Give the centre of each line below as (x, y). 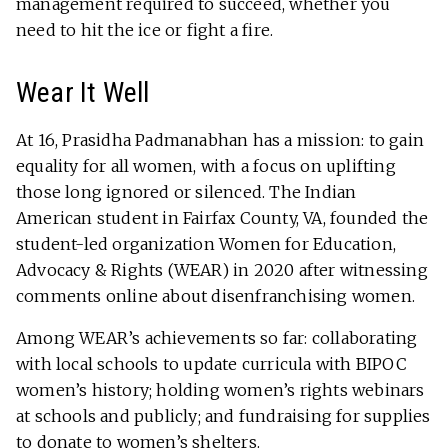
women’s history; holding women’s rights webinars (220, 389)
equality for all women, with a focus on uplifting (206, 165)
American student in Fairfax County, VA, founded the (222, 217)
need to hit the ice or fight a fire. (145, 29)
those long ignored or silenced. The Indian (186, 191)
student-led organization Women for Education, (206, 243)
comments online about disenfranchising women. (216, 295)
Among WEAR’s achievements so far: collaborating (217, 337)
